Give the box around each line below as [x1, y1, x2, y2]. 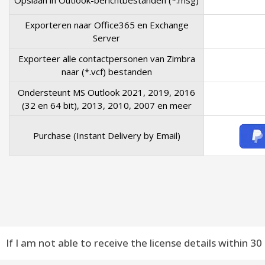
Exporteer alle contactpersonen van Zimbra [18, 53, 195, 64]
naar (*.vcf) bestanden [61, 66, 152, 77]
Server [93, 32, 120, 44]
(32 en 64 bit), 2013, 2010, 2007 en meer [21, 99, 192, 111]
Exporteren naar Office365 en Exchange [24, 19, 189, 31]
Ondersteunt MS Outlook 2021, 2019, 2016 [18, 86, 195, 98]
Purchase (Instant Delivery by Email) [33, 130, 180, 141]
